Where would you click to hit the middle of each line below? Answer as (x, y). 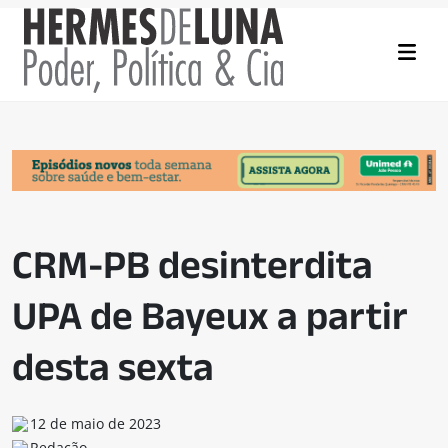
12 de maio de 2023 (95, 424)
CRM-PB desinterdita (192, 264)
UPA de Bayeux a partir (210, 315)
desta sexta (113, 366)
